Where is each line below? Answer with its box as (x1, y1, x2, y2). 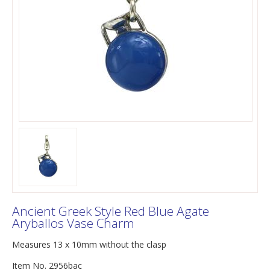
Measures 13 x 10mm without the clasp (12, 239, 166, 250)
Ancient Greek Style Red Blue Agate (12, 202, 209, 219)
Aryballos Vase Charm (12, 215, 134, 231)
